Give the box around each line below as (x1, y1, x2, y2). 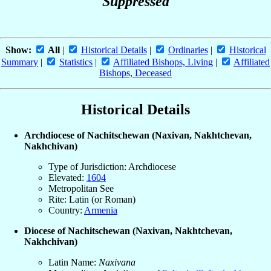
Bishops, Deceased (99, 68, 172, 79)
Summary (1, 57, 38, 68)
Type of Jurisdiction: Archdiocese (48, 162, 176, 172)
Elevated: (48, 172, 87, 183)
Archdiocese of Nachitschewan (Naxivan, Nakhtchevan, (24, 130, 252, 141)
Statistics (59, 57, 93, 68)
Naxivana (99, 257, 135, 268)
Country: (48, 205, 84, 216)
